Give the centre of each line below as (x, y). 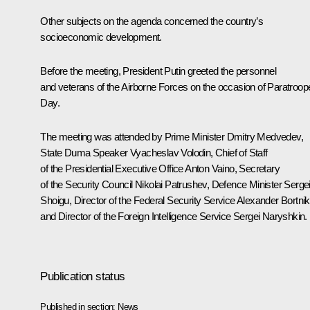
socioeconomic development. (101, 37)
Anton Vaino (210, 168)
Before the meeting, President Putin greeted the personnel (158, 71)
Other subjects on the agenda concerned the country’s (152, 21)
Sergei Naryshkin (269, 216)
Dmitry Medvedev (264, 136)
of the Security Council (88, 184)
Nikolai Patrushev (171, 184)
